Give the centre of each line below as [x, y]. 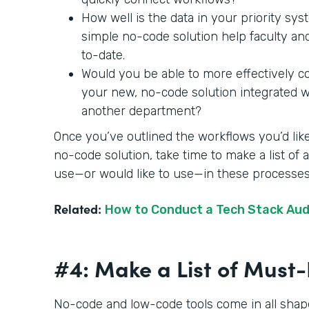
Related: [78, 208]
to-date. [105, 55]
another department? [141, 111]
